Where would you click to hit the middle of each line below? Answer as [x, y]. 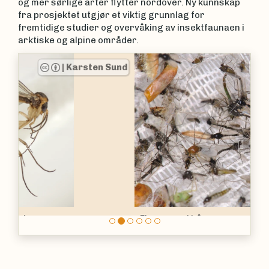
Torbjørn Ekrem [207, 67]
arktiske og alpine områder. [78, 40]
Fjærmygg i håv [57, 219]
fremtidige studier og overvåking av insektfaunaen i [131, 27]
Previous [62, 143]
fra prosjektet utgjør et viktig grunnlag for [111, 15]
